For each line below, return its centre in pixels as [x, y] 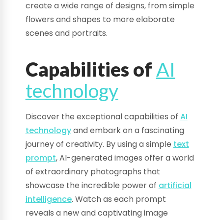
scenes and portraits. [66, 33]
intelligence [48, 199]
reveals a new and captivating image [96, 213]
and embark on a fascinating [127, 130]
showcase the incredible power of [92, 185]
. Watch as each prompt [119, 199]
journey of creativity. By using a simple [99, 144]
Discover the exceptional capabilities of [103, 116]
